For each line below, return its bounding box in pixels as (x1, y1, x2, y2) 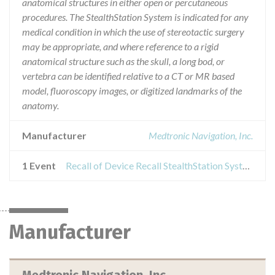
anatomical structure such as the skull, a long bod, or (22, 55, 225, 67)
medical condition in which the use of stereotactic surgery (22, 26, 244, 37)
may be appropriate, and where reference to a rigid (22, 41, 219, 52)
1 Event (22, 160, 56, 171)
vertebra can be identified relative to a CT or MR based (22, 70, 234, 82)
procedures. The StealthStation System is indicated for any (22, 11, 249, 23)
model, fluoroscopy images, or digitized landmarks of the (22, 85, 242, 96)
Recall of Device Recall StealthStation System (242, 160, 250, 171)
